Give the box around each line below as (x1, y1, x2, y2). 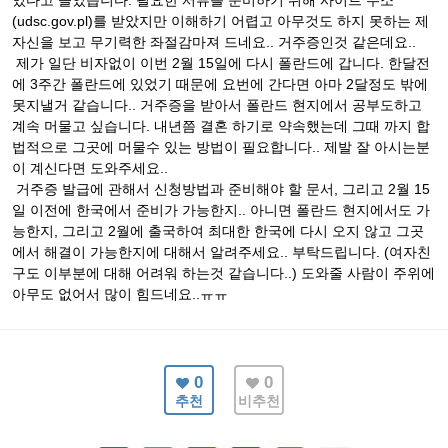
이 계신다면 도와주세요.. (12, 160, 168, 176)
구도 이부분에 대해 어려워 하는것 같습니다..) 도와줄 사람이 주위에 (12, 265, 435, 281)
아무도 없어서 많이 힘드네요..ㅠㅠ (12, 286, 228, 302)
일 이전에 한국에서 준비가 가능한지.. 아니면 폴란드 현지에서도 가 (12, 202, 430, 218)
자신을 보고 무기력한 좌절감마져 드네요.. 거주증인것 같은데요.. (12, 34, 416, 50)
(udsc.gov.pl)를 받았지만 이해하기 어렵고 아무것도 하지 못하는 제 (12, 13, 429, 29)
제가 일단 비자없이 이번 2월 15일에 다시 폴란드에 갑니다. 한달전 (12, 55, 430, 71)
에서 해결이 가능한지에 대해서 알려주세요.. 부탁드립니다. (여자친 (12, 244, 431, 260)
